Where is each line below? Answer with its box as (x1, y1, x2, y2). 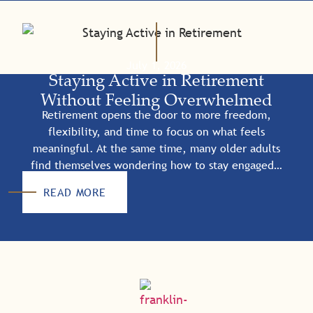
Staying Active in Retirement (49, 68, 264, 92)
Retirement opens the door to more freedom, (42, 106, 271, 122)
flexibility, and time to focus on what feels (48, 123, 265, 139)
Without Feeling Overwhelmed (41, 88, 272, 111)
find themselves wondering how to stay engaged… (31, 156, 282, 173)
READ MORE (43, 184, 107, 201)
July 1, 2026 (126, 57, 187, 73)
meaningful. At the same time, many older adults (33, 140, 280, 156)
